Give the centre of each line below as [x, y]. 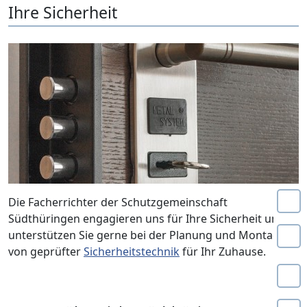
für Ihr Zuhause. [223, 251]
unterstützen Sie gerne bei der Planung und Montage [147, 235]
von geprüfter [46, 251]
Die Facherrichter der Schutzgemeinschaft [118, 202]
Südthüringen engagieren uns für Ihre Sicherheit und [147, 219]
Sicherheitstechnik [132, 251]
